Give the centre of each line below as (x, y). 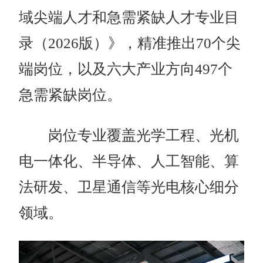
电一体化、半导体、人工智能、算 (129, 161)
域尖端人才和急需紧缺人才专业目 (129, 17)
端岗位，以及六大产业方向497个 (126, 69)
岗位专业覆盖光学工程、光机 (129, 135)
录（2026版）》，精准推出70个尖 (130, 43)
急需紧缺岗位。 (70, 95)
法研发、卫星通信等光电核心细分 (129, 187)
